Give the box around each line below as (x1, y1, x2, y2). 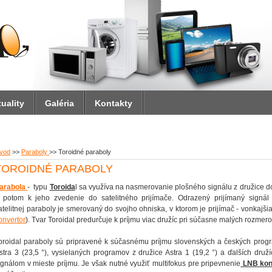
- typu (27, 183, 50, 191)
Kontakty (95, 98, 132, 108)
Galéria (45, 98, 74, 108)
